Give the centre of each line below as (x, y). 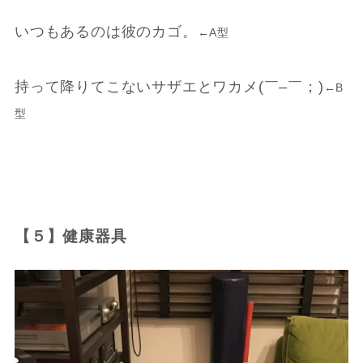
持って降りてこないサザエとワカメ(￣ (147, 86)
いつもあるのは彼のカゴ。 (106, 31)
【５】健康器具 (70, 236)
